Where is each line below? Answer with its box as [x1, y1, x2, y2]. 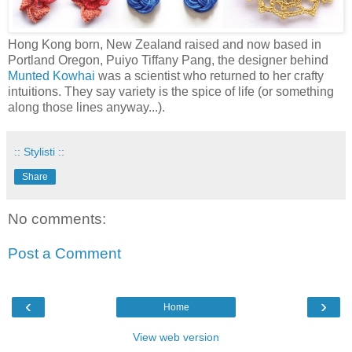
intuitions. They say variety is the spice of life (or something [8, 85, 334, 99]
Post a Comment [8, 244, 121, 262]
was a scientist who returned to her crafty [95, 69, 324, 83]
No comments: [8, 211, 106, 228]
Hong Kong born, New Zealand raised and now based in [8, 38, 321, 52]
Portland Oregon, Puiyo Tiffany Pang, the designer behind [8, 53, 328, 68]
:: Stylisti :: [14, 145, 64, 159]
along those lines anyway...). [8, 101, 165, 115]
